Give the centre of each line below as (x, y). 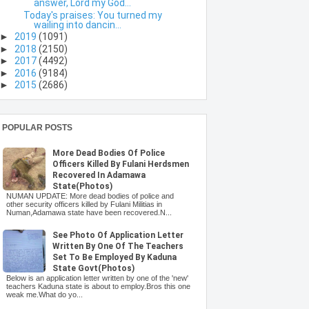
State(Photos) (82, 186)
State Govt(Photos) (93, 269)
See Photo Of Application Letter (118, 236)
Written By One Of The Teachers (118, 247)
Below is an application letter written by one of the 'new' (97, 278)
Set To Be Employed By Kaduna (114, 258)
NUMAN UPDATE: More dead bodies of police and (90, 196)
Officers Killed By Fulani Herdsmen (120, 164)
